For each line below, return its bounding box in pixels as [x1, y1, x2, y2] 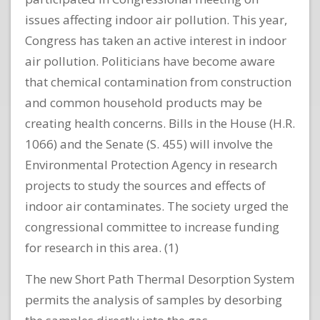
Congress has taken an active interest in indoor [25, 32, 286, 49]
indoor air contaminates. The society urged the [25, 198, 289, 215]
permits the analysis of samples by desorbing [25, 291, 282, 309]
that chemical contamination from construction [25, 74, 291, 91]
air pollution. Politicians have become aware [25, 53, 275, 70]
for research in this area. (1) [25, 239, 179, 256]
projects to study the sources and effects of [25, 177, 266, 194]
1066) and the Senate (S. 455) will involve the [25, 136, 273, 153]
